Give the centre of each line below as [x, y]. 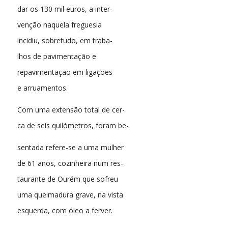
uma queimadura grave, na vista [70, 194]
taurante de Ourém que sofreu [67, 179]
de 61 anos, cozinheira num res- [70, 163]
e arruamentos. [42, 88]
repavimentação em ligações [65, 72]
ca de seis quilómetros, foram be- [73, 126]
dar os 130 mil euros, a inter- [65, 9]
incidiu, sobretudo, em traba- [65, 41]
